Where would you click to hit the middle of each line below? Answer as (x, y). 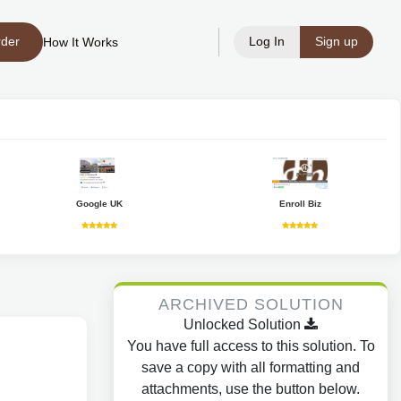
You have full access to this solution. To (251, 346)
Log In (267, 41)
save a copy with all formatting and (251, 367)
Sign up (337, 41)
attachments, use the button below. (251, 389)
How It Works (80, 42)
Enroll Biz (300, 204)
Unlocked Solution (244, 324)
